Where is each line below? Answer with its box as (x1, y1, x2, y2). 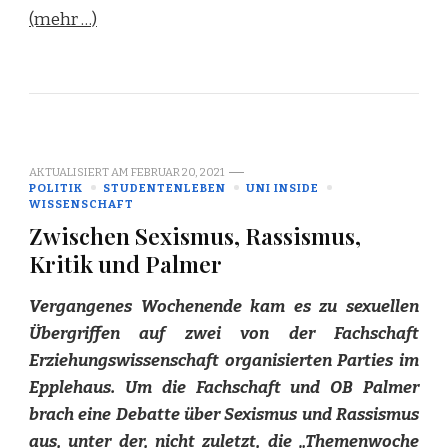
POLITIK (29, 180, 83, 195)
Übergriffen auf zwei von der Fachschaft (29, 322, 419, 344)
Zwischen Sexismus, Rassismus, (29, 219, 361, 251)
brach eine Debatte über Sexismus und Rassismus (29, 403, 419, 425)
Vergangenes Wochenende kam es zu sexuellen (29, 295, 419, 317)
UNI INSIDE (246, 180, 319, 195)
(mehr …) (29, 8, 97, 30)
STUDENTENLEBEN (103, 180, 226, 195)
